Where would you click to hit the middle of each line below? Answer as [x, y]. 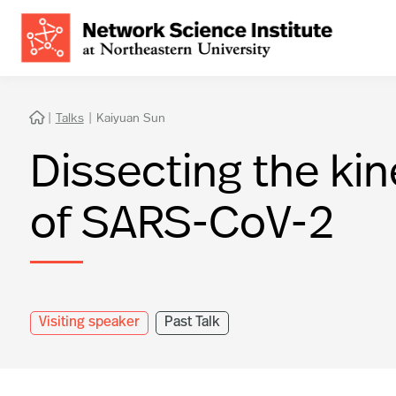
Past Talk [192, 322]
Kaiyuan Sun [130, 117]
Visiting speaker [89, 322]
